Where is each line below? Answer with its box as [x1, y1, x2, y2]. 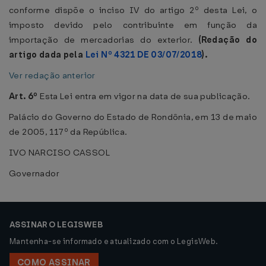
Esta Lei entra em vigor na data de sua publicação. [37, 90, 251, 102]
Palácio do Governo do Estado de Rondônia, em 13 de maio [9, 111, 257, 123]
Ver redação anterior [9, 69, 96, 81]
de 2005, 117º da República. [9, 126, 128, 138]
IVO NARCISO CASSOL [9, 147, 110, 159]
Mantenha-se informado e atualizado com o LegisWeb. [9, 236, 218, 246]
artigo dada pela [9, 49, 85, 61]
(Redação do [198, 34, 257, 46]
